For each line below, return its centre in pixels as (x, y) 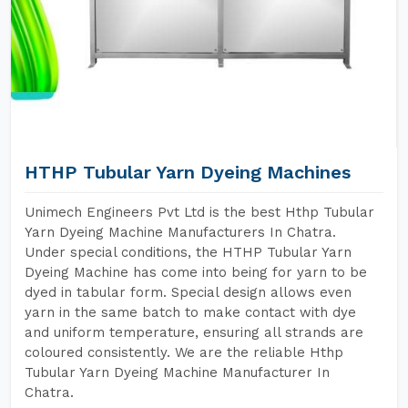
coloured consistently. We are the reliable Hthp (184, 352)
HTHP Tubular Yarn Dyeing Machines (188, 172)
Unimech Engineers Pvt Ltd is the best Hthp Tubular (199, 212)
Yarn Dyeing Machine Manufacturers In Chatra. (180, 232)
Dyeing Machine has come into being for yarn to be (196, 272)
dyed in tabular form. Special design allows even (188, 292)
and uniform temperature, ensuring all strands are (194, 332)
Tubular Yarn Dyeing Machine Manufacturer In (177, 372)
